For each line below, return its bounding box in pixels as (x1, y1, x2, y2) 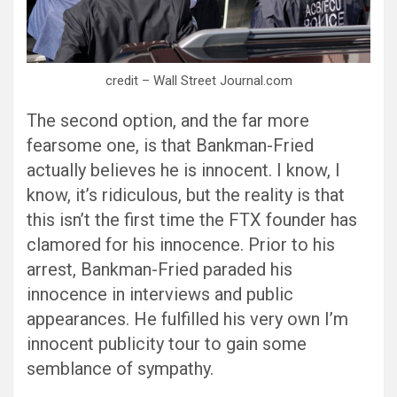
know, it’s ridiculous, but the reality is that (27, 184, 345, 206)
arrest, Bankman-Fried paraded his (27, 259, 292, 281)
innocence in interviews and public (27, 284, 293, 306)
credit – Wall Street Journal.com (105, 73, 292, 90)
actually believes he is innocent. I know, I (27, 160, 340, 182)
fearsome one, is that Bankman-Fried (27, 135, 314, 157)
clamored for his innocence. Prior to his (27, 234, 335, 256)
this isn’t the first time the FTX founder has (27, 209, 357, 231)
